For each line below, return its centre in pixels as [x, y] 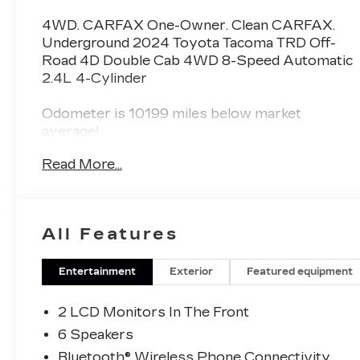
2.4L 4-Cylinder [95, 78]
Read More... [82, 164]
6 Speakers [96, 334]
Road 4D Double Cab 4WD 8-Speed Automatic [198, 61]
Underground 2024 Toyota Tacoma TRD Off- [189, 43]
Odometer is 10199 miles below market [172, 114]
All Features [110, 233]
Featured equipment [300, 271]
